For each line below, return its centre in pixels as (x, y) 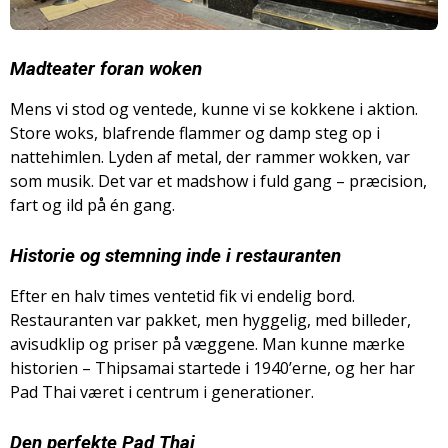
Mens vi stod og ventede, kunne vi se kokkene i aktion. (214, 109)
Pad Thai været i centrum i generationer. (162, 392)
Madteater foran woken (106, 69)
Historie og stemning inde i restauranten (175, 256)
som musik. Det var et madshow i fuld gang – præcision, (218, 181)
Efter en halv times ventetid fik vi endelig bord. (182, 296)
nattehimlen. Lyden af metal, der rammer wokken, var (210, 157)
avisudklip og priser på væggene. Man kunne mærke (207, 344)
